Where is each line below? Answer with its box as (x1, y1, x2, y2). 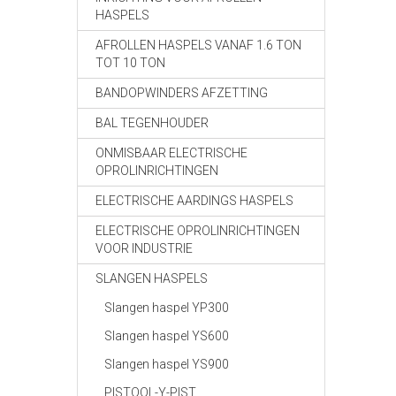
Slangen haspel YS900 (104, 357, 229, 371)
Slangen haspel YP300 (104, 301, 229, 315)
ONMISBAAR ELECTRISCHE (95, 146, 247, 160)
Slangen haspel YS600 (104, 329, 229, 343)
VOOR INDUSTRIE (95, 241, 193, 255)
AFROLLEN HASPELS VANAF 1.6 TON (95, 38, 301, 52)
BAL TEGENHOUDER (95, 116, 209, 130)
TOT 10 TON (95, 56, 165, 70)
